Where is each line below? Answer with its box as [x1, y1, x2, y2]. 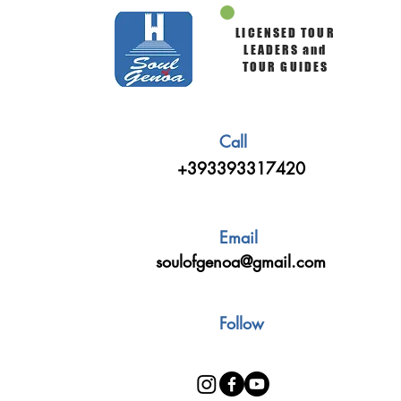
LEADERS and [243, 42, 328, 57]
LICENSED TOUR [235, 25, 336, 40]
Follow [218, 312, 264, 334]
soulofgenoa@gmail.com [156, 251, 326, 272]
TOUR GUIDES [242, 59, 329, 74]
